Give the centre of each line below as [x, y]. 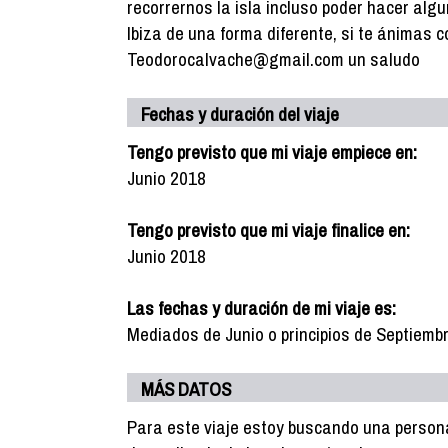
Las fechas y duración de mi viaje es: [261, 308]
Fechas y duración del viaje [240, 114]
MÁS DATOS [186, 389]
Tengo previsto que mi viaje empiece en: [272, 152]
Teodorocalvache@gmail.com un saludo [273, 59]
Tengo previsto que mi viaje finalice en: [268, 230]
